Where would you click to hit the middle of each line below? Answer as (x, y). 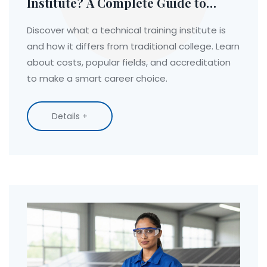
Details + (70, 117)
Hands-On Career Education (109, 17)
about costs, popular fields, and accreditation (129, 63)
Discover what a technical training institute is (126, 30)
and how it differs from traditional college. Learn (133, 46)
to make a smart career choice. (97, 79)
